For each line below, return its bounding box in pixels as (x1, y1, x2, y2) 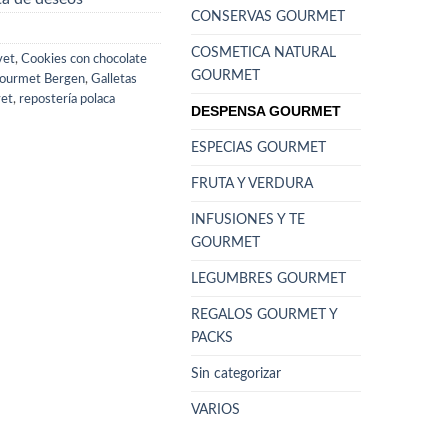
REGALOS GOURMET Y (191, 306, 337, 322)
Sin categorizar (191, 365, 281, 381)
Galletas (91, 73, 137, 86)
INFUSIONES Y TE (191, 211, 305, 227)
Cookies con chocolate (21, 53, 147, 66)
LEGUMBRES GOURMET (191, 270, 346, 286)
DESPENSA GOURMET (191, 102, 341, 119)
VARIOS (191, 401, 240, 417)
